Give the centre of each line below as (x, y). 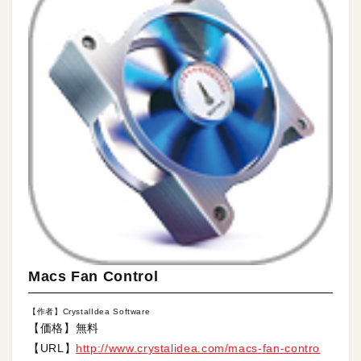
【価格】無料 (64, 328)
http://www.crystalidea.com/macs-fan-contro (198, 349)
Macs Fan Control (93, 277)
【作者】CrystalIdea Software (89, 312)
